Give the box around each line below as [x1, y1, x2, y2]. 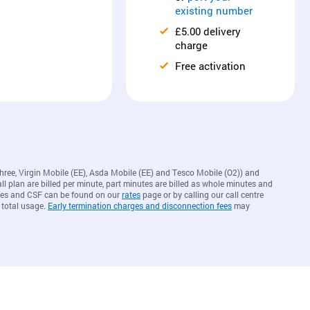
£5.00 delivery [175, 24, 241, 38]
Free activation [175, 59, 246, 73]
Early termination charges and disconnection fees [48, 200, 232, 211]
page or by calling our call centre [140, 189, 264, 200]
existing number [175, 3, 253, 17]
